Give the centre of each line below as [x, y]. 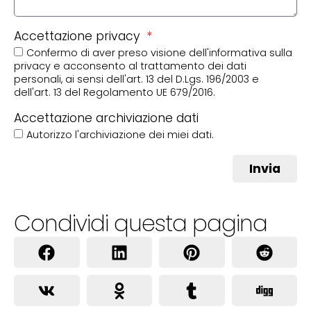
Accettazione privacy [79, 36]
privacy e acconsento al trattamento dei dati [130, 66]
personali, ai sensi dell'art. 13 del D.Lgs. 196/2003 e [136, 79]
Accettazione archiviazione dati [106, 118]
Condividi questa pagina [141, 224]
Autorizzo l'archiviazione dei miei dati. [120, 135]
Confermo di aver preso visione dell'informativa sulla [159, 53]
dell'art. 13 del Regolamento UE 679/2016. [115, 93]
